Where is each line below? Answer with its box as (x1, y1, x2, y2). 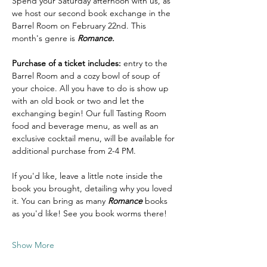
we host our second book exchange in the (12, 8, 173, 18)
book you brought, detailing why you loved (12, 183, 175, 194)
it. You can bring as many (12, 195, 108, 206)
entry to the (121, 58, 170, 69)
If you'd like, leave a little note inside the (12, 170, 165, 181)
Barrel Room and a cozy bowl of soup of (12, 70, 162, 81)
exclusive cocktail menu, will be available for (12, 133, 177, 144)
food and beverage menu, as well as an (12, 120, 161, 131)
